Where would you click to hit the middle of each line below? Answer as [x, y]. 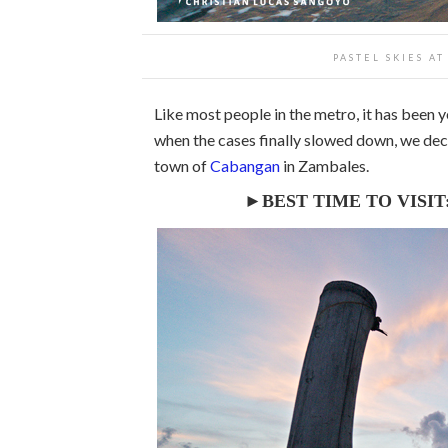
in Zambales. [324, 165]
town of [182, 165]
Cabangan [245, 165]
